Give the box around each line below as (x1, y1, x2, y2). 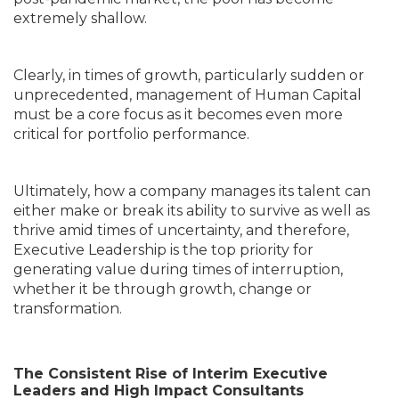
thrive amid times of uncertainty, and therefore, (13, 221, 349, 239)
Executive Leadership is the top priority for (13, 240, 313, 258)
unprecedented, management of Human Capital (13, 85, 362, 103)
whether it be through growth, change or (13, 280, 312, 297)
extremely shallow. (13, 9, 147, 27)
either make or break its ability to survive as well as (13, 201, 370, 219)
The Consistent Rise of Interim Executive (13, 364, 328, 382)
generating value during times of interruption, (13, 260, 343, 278)
